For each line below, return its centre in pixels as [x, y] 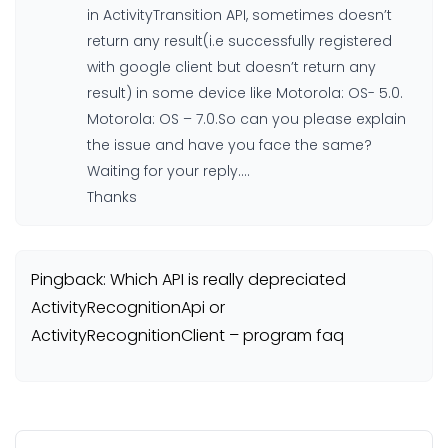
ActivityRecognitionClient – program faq [187, 336]
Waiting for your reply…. [168, 171]
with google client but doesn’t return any [231, 67]
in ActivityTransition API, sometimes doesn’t [239, 15]
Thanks [112, 197]
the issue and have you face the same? [229, 145]
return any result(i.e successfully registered [239, 41]
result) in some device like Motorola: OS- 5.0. [245, 93]
